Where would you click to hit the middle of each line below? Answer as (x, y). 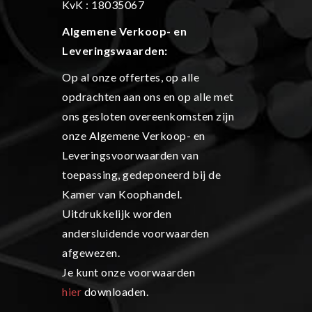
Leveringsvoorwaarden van (130, 155)
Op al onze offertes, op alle (131, 77)
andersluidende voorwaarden (135, 233)
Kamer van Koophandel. (122, 194)
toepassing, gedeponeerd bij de (141, 174)
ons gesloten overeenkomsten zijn (148, 116)
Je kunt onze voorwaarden (128, 272)
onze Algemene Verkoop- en (134, 135)
